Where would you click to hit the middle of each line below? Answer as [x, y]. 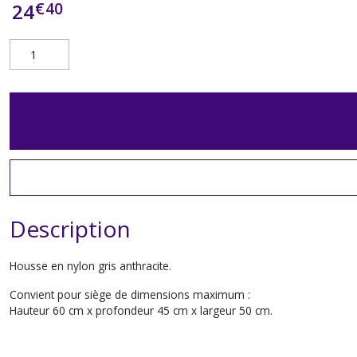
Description [70, 229]
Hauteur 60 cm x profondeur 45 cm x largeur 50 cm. [141, 310]
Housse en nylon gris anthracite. [92, 266]
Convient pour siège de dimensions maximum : [131, 294]
